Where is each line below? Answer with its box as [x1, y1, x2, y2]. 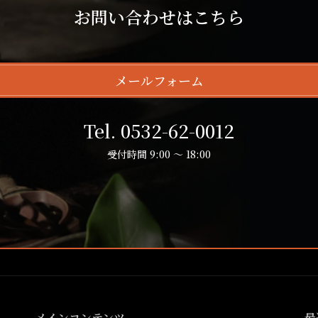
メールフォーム [114, 71, 204, 90]
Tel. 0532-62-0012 [84, 118, 234, 144]
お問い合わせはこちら [74, 4, 244, 29]
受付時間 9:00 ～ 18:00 [107, 147, 211, 162]
